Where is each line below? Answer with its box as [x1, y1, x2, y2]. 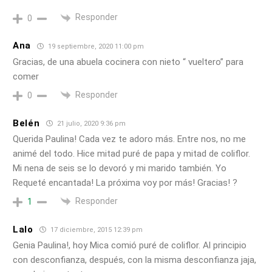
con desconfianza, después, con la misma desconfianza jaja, [13, 254, 256, 266]
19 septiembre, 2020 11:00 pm [46, 42, 144, 50]
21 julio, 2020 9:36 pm [55, 120, 126, 128]
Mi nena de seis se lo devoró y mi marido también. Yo [13, 163, 226, 174]
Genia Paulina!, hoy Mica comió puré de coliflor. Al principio [13, 240, 246, 251]
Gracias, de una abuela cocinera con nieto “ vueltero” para [13, 56, 243, 67]
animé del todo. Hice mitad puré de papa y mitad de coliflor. [13, 148, 250, 160]
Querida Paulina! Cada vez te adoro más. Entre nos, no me [13, 134, 246, 145]
